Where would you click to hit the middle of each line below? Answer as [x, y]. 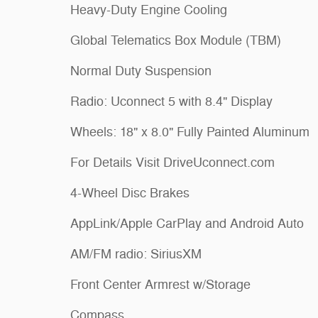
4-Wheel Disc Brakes [130, 193]
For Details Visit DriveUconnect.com [172, 163]
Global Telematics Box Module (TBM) [176, 41]
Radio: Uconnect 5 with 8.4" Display [171, 102]
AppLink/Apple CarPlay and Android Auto [187, 224]
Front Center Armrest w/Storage [160, 285]
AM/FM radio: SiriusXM [136, 254]
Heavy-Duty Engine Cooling [149, 10]
